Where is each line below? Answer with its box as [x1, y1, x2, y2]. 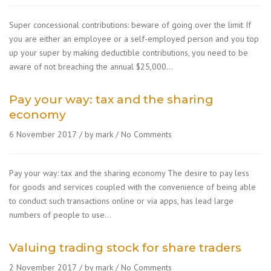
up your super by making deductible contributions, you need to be [9, 47, 248, 58]
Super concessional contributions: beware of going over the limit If [9, 19, 251, 30]
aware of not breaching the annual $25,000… [9, 61, 173, 72]
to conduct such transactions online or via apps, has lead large [9, 195, 233, 206]
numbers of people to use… [9, 209, 111, 220]
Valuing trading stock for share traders [9, 241, 241, 255]
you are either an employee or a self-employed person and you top [9, 33, 259, 44]
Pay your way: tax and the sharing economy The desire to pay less [9, 168, 249, 178]
